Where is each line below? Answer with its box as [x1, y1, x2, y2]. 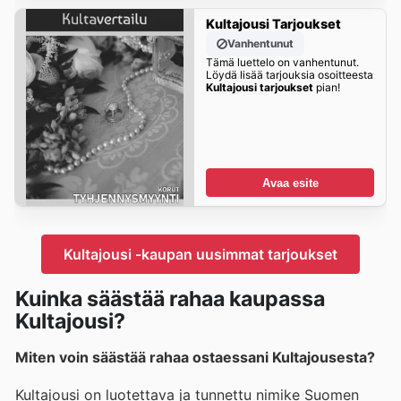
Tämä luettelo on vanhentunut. [205, 55, 359, 70]
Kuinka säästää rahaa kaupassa [15, 286, 325, 311]
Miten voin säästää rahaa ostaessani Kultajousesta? [15, 347, 375, 366]
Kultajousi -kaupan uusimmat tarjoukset [64, 244, 337, 263]
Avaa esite [261, 175, 319, 190]
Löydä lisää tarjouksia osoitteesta [205, 68, 373, 82]
